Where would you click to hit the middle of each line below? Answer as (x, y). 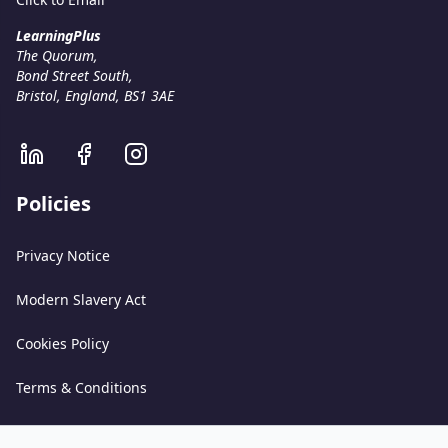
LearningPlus (58, 35)
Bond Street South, (74, 75)
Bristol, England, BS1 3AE (95, 95)
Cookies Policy (62, 343)
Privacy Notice (63, 255)
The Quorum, (57, 55)
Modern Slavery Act (81, 299)
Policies (53, 203)
